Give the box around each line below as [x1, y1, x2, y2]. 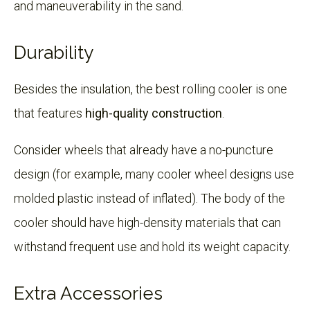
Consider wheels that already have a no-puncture [14, 142, 273, 157]
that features [14, 105, 85, 120]
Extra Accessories [14, 282, 163, 304]
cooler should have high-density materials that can [14, 215, 281, 230]
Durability [14, 42, 93, 63]
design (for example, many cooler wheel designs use [14, 166, 294, 181]
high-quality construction [85, 105, 222, 120]
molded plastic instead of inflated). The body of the [14, 190, 285, 206]
